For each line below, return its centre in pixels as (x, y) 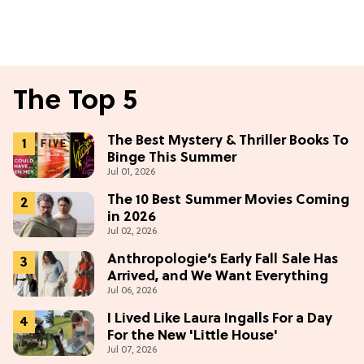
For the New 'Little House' (193, 336)
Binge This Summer (172, 158)
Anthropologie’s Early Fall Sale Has (223, 260)
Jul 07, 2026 (132, 351)
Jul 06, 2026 (132, 291)
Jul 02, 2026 (132, 232)
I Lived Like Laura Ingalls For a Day (220, 319)
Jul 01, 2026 (131, 173)
